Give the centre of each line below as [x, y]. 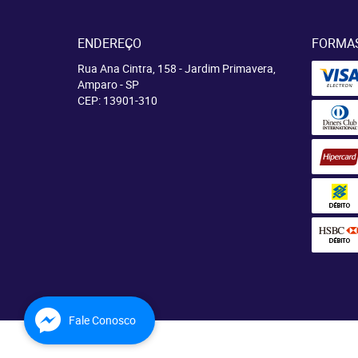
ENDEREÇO [109, 43]
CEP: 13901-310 [117, 100]
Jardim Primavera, [230, 68]
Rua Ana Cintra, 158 [127, 68]
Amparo [97, 84]
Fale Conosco [102, 320]
